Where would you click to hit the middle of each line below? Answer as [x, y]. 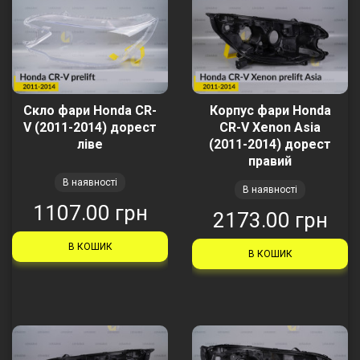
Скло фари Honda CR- [90, 110]
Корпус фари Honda [270, 110]
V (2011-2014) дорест [90, 127]
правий [270, 161]
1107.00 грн [90, 213]
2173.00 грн [270, 220]
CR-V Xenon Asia [270, 127]
